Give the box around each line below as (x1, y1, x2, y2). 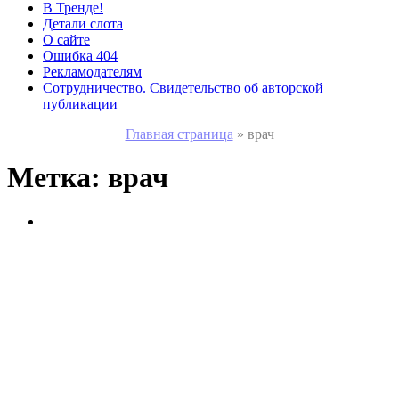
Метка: (7, 161, 108, 194)
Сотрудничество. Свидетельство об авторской (43, 80, 323, 95)
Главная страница (125, 126, 233, 142)
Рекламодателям (43, 64, 142, 79)
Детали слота (43, 16, 123, 31)
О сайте (43, 32, 90, 47)
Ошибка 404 (43, 48, 118, 63)
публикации (43, 96, 118, 111)
